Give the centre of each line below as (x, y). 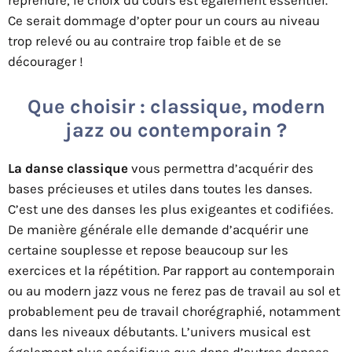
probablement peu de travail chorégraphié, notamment (174, 312)
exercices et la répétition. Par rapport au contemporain (171, 271)
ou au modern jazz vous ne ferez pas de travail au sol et (174, 291)
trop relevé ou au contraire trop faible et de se (145, 41)
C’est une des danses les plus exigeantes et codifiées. (170, 209)
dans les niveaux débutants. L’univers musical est (159, 332)
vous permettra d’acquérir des (221, 169)
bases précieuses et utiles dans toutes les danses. (160, 189)
